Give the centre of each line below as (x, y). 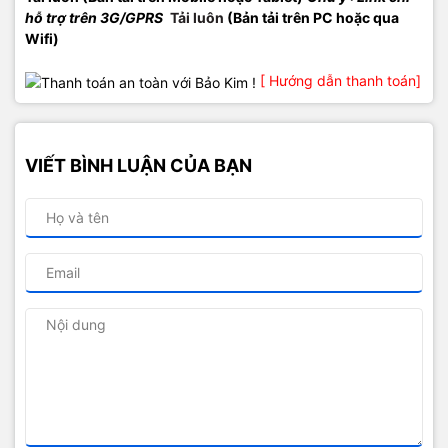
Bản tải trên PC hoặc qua (316, 17)
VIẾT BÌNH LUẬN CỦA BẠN (138, 165)
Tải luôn (197, 17)
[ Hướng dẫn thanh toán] (340, 80)
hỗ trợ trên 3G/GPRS (95, 17)
